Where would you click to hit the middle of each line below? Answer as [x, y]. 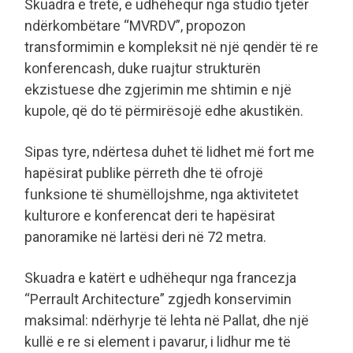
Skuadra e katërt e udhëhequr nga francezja [160, 277]
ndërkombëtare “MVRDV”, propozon [135, 25]
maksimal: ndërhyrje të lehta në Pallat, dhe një [167, 320]
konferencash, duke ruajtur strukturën [143, 68]
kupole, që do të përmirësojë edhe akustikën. [164, 110]
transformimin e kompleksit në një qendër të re [171, 46]
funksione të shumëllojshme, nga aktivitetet [162, 194]
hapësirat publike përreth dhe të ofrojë [144, 173]
